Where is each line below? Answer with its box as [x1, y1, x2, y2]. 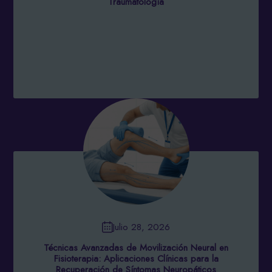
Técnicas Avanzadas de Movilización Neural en [44, 241, 228, 254]
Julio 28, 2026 [113, 220, 170, 234]
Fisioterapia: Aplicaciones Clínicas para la [53, 252, 219, 265]
